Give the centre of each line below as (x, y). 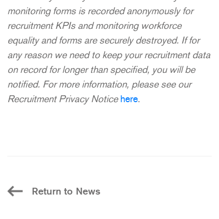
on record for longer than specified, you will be (101, 69)
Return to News (66, 191)
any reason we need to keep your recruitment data (109, 55)
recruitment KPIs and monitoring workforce (94, 25)
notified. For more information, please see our (99, 84)
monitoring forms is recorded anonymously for (100, 11)
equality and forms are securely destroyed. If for (103, 40)
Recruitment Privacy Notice (64, 99)
